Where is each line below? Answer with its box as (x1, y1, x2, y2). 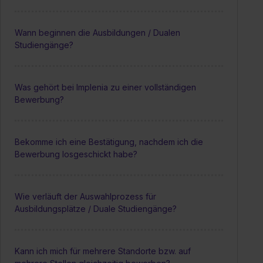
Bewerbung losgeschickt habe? (15, 149, 137, 159)
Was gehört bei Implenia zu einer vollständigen (15, 82, 196, 92)
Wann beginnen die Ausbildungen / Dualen (15, 27, 180, 38)
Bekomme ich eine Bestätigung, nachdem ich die (15, 136, 203, 147)
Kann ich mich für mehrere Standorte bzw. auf (15, 245, 191, 256)
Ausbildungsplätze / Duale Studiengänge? (15, 203, 177, 214)
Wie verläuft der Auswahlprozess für (15, 191, 156, 201)
